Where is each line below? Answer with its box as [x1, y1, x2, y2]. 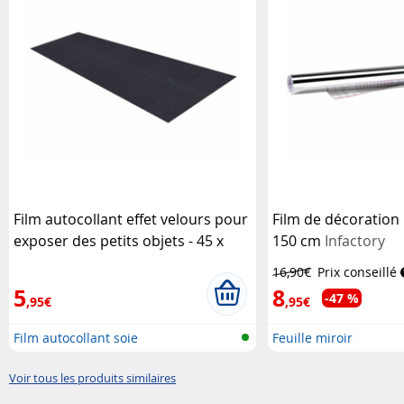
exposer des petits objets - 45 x [14, 230, 224, 251]
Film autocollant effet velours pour [14, 208, 248, 229]
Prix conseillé [317, 262, 397, 280]
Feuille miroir [271, 328, 353, 346]
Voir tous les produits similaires [9, 369, 176, 386]
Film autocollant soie [14, 328, 138, 346]
